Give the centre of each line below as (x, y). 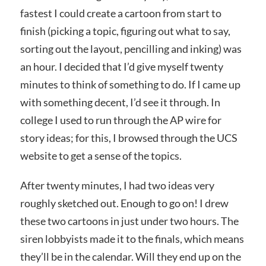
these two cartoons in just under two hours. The (129, 221)
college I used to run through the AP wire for (121, 120)
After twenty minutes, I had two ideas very (117, 185)
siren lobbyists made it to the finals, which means (132, 238)
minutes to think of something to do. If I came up (130, 85)
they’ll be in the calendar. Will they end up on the (130, 256)
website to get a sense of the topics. (101, 156)
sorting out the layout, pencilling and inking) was (131, 49)
